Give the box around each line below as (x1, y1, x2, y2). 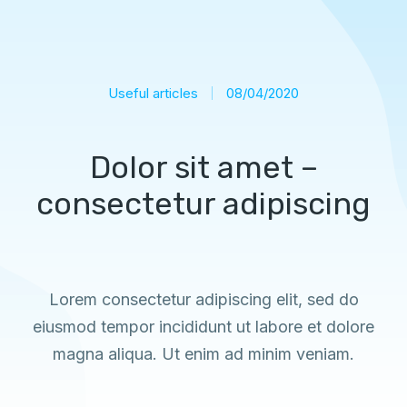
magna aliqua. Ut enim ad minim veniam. (53, 344, 354, 363)
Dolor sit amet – (89, 149, 318, 186)
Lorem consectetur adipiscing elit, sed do (48, 290, 359, 309)
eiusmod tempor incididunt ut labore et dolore (33, 317, 374, 336)
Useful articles (108, 84, 198, 102)
